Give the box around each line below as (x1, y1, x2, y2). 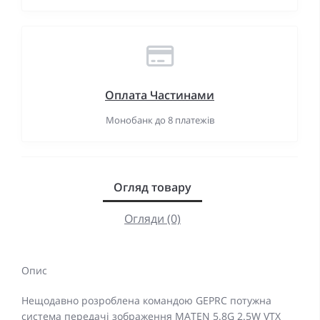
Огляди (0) (124, 211, 181, 227)
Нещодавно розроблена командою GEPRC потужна (21, 294, 271, 308)
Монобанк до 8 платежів (105, 114, 214, 127)
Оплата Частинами (105, 87, 214, 104)
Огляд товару (114, 179, 191, 196)
